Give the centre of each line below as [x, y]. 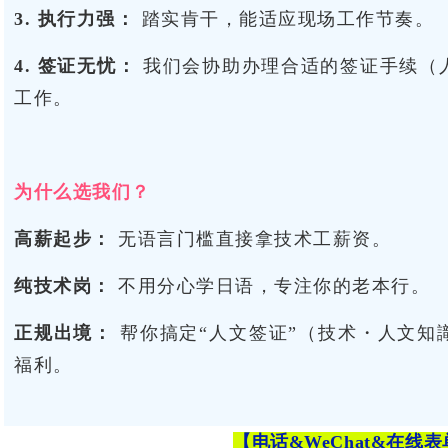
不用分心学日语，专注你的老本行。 [270, 286]
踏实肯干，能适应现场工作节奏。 [284, 19]
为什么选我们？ [82, 192]
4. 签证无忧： [75, 66]
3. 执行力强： [74, 19]
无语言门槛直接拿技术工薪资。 [251, 239]
